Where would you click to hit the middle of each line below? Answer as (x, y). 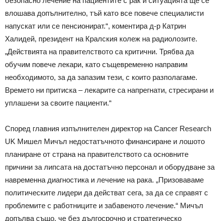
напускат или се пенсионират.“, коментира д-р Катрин (95, 26)
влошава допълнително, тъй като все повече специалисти (104, 13)
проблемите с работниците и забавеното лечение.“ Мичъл (104, 205)
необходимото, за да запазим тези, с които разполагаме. (101, 77)
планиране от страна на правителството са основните (97, 154)
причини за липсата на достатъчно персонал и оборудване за (110, 167)
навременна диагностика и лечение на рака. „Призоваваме (104, 180)
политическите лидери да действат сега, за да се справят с (107, 192)
